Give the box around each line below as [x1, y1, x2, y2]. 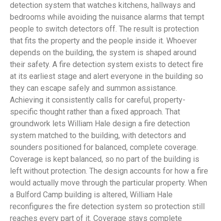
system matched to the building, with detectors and [10, 130, 186, 140]
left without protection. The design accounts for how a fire [10, 166, 208, 176]
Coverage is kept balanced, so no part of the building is [10, 154, 199, 164]
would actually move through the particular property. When [10, 178, 207, 187]
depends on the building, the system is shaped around [10, 47, 196, 57]
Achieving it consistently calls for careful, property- [10, 95, 185, 105]
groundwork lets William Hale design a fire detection [10, 118, 190, 128]
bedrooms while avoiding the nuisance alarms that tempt [10, 12, 204, 22]
